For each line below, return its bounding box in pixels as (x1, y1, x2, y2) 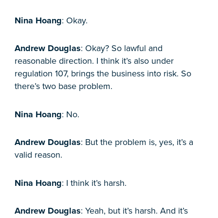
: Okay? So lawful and (81, 43, 163, 54)
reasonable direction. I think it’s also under (15, 55, 174, 67)
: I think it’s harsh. (62, 177, 127, 188)
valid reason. (15, 149, 62, 161)
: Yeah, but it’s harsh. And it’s (81, 205, 188, 217)
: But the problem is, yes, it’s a (81, 137, 193, 148)
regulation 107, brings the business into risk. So (15, 68, 191, 79)
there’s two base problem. (15, 81, 112, 92)
